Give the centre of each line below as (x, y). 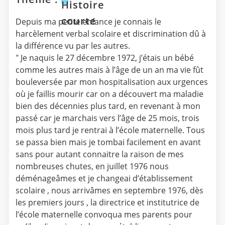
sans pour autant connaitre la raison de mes (100, 154)
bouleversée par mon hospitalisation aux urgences (112, 82)
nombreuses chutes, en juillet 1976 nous (92, 166)
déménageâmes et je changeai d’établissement (104, 179)
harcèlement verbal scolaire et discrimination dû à (111, 34)
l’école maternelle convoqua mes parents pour (104, 215)
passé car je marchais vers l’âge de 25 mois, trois (107, 118)
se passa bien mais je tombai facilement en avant (108, 142)
